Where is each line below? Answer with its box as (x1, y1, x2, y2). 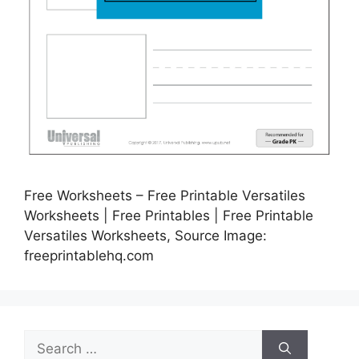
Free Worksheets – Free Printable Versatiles (24, 187, 305, 204)
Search (23, 330, 68, 347)
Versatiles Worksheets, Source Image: (24, 227, 267, 244)
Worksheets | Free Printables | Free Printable (24, 207, 313, 224)
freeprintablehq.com (24, 247, 154, 264)
